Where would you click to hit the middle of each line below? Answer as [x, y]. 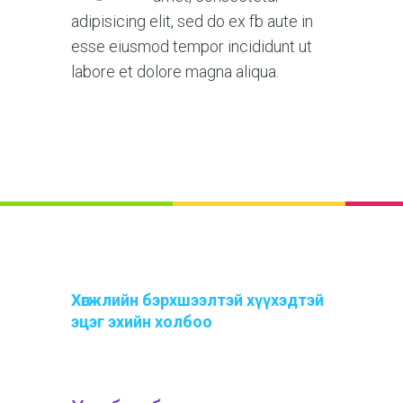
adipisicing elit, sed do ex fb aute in [192, 21]
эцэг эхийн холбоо [142, 321]
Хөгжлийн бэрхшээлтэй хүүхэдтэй [197, 300]
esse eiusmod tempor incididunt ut [192, 46]
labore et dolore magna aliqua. [175, 71]
